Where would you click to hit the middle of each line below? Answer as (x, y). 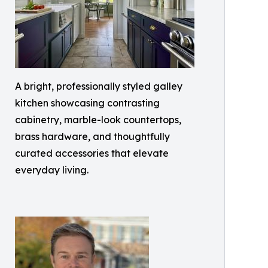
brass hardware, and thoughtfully (92, 137)
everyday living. (52, 170)
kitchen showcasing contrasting (87, 103)
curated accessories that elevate (92, 153)
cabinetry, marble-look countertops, (98, 120)
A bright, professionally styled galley (99, 86)
